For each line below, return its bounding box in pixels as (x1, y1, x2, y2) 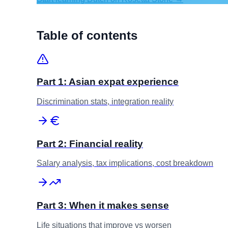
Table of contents (37, 28, 137, 42)
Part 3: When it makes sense (37, 200, 169, 211)
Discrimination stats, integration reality (37, 97, 174, 106)
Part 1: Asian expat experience (37, 76, 179, 88)
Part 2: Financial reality (37, 138, 143, 149)
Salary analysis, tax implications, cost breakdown (37, 159, 213, 168)
